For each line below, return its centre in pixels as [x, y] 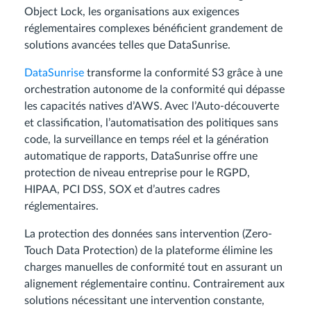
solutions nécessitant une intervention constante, [144, 301]
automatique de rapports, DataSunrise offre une [141, 157]
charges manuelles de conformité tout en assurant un [153, 268]
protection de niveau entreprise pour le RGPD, [137, 173]
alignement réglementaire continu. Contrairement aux [154, 284]
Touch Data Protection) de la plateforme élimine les [149, 251]
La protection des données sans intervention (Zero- [148, 234]
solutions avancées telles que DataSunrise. [127, 45]
